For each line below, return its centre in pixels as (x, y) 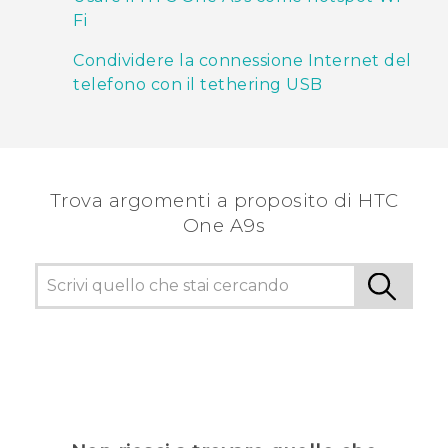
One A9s (224, 226)
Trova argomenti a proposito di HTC (224, 201)
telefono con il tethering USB (198, 85)
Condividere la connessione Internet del (242, 61)
